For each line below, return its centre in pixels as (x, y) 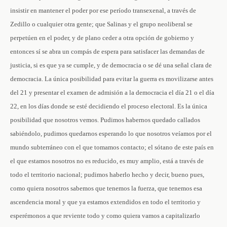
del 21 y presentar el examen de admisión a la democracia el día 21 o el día (112, 92)
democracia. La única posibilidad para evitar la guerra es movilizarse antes (112, 79)
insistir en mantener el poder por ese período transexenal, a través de (103, 10)
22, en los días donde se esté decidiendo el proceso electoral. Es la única (109, 106)
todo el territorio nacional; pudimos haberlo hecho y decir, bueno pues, (107, 175)
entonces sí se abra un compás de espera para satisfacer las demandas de (107, 51)
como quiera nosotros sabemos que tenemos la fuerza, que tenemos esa (106, 188)
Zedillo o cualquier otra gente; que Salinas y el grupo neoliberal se (101, 24)
